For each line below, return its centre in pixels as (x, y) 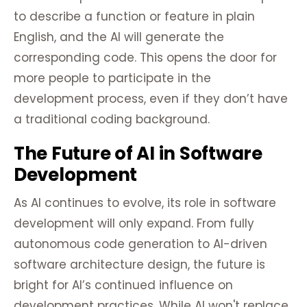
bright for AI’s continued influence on (123, 285)
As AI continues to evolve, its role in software (145, 203)
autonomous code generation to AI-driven (140, 244)
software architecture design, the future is (139, 265)
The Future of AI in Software (138, 154)
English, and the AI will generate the (119, 37)
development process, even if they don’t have (151, 99)
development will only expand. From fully (134, 224)
